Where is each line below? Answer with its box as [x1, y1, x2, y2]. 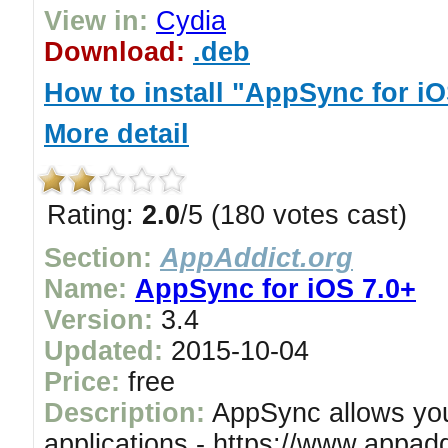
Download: [44, 37, 185, 67]
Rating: [47, 200, 142, 230]
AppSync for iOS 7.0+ [135, 274, 416, 304]
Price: [44, 367, 120, 397]
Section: [44, 243, 152, 273]
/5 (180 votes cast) [180, 200, 407, 230]
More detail [44, 119, 189, 149]
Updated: [44, 336, 163, 366]
